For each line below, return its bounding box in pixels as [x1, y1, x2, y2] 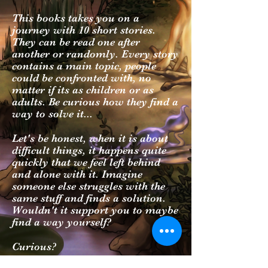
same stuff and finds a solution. [12, 192, 166, 204]
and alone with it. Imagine [12, 168, 142, 180]
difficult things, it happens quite [12, 144, 166, 156]
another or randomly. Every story [12, 48, 178, 60]
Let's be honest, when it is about [12, 132, 168, 144]
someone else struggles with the [12, 180, 165, 192]
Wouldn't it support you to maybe [12, 204, 178, 216]
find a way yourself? [12, 216, 114, 228]
